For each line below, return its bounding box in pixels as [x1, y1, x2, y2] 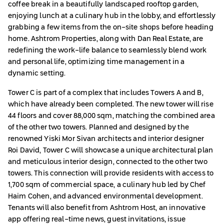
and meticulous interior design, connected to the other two [8, 158, 207, 166]
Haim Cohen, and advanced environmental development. [8, 193, 203, 200]
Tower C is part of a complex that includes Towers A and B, [8, 89, 203, 97]
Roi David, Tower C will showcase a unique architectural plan [8, 147, 213, 154]
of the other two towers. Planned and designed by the [8, 124, 189, 131]
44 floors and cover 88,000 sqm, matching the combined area [8, 112, 215, 120]
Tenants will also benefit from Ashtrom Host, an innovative [8, 204, 205, 212]
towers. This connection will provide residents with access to [8, 170, 214, 177]
